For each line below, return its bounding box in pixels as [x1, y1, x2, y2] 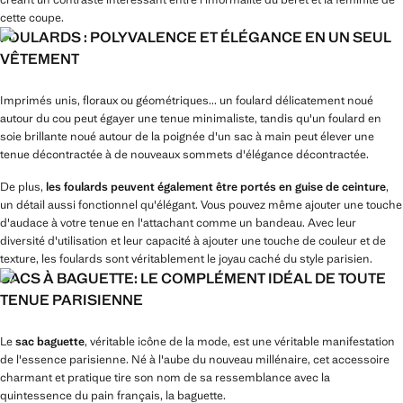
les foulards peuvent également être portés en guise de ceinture [46, 179, 386, 194]
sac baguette [15, 334, 85, 349]
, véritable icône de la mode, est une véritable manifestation [85, 334, 395, 349]
